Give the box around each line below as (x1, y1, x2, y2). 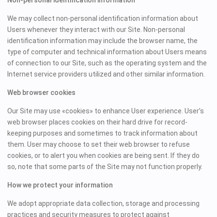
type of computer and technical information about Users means (7, 48, 207, 56)
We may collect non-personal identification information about (7, 15, 199, 23)
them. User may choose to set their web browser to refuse (7, 140, 190, 149)
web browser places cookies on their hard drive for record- (7, 118, 188, 126)
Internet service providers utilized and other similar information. (7, 70, 205, 78)
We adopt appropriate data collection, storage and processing (7, 200, 200, 208)
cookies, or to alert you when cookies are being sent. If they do (7, 152, 200, 160)
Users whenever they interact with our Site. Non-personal (7, 26, 186, 34)
